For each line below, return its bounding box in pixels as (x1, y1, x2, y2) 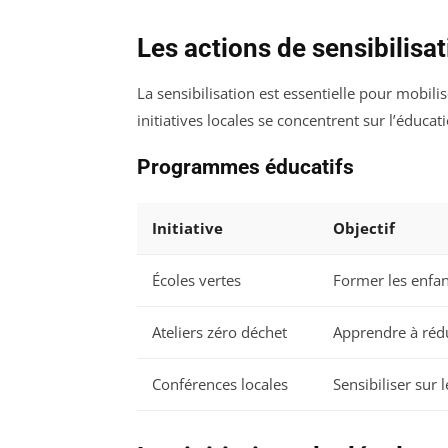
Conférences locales (152, 374, 288, 395)
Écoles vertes (152, 270, 241, 291)
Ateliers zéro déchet (152, 322, 287, 343)
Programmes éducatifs (137, 154, 354, 179)
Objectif (333, 218, 395, 239)
